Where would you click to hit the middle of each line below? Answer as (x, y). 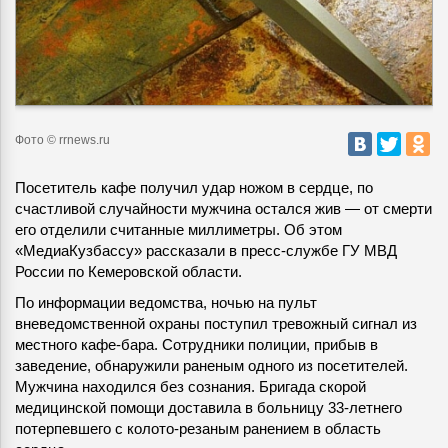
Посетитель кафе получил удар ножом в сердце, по (194, 188)
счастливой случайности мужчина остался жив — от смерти (223, 209)
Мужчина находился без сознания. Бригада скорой (190, 387)
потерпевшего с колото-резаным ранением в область (198, 429)
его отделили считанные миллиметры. (147, 230)
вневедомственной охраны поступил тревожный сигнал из (216, 324)
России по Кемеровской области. (128, 272)
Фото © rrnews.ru (62, 140)
